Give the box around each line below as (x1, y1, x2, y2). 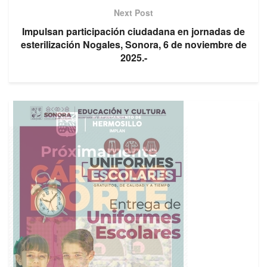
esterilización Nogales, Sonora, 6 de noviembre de (20, 38, 247, 52)
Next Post (114, 7, 153, 19)
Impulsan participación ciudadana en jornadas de (22, 24, 245, 39)
